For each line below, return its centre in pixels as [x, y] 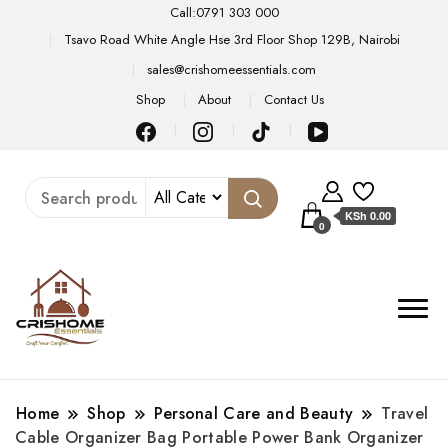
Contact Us [294, 100]
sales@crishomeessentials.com [231, 69]
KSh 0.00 [368, 215]
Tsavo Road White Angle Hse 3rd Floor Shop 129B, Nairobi [231, 39]
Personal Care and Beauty [253, 413]
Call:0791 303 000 [224, 12]
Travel [405, 413]
